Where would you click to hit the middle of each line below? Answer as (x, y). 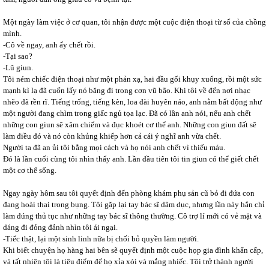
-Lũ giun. (18, 68)
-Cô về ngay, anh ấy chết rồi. (49, 45)
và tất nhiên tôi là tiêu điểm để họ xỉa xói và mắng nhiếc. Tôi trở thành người (128, 261)
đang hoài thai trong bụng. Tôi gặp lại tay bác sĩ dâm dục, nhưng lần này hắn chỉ (134, 204)
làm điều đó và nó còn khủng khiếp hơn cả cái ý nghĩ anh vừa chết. (112, 136)
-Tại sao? (18, 56)
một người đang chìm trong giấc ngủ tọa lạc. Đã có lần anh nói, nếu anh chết (127, 113)
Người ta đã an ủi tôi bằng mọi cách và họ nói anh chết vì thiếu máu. (114, 147)
